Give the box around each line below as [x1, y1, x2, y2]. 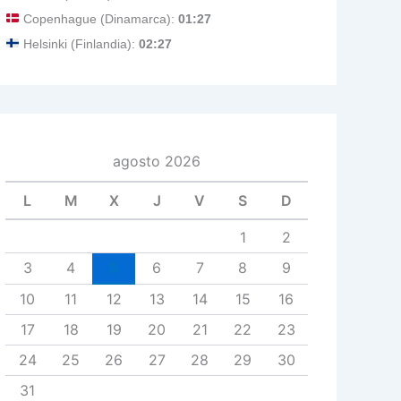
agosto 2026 [113, 152, 200, 170]
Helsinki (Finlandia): [19, 37, 139, 51]
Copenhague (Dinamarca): [19, 12, 178, 26]
